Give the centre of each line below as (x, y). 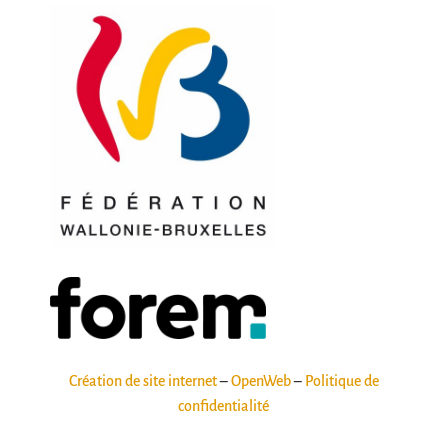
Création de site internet (142, 380)
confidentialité (224, 405)
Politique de (341, 380)
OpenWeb (260, 380)
